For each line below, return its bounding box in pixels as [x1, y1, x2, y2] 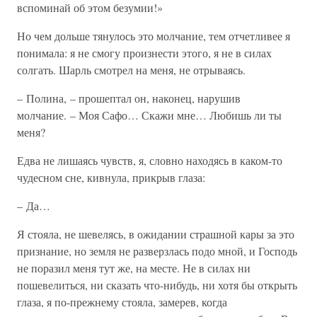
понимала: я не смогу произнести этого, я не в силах [17, 45, 272, 60]
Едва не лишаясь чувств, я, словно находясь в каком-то [17, 153, 282, 168]
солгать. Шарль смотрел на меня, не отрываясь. [17, 62, 246, 77]
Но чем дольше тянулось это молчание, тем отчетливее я [17, 28, 290, 43]
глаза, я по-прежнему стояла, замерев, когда [17, 294, 227, 309]
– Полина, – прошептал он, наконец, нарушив [17, 91, 241, 105]
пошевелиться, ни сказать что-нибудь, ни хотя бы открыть [17, 277, 297, 292]
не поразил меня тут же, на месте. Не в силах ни [17, 260, 250, 275]
